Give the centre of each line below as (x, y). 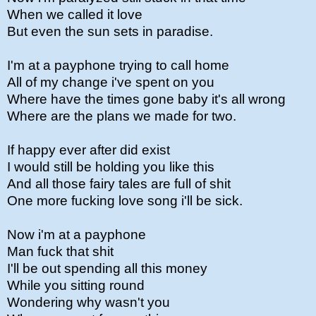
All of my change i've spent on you (111, 82)
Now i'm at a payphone (77, 235)
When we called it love (75, 14)
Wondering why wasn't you (90, 302)
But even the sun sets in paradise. (110, 31)
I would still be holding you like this (111, 167)
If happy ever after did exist (89, 150)
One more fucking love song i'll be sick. (125, 201)
